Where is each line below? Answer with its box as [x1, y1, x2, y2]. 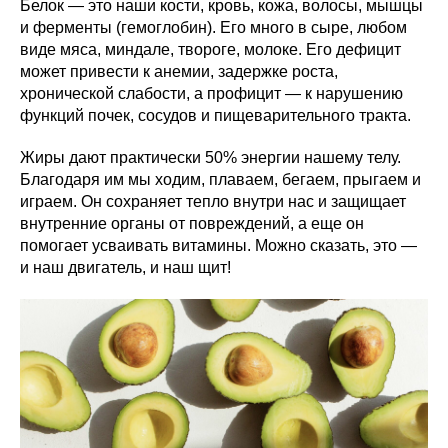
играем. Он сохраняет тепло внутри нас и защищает [20, 193, 406, 211]
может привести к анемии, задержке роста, [20, 63, 338, 81]
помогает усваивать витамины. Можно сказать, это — [20, 237, 417, 255]
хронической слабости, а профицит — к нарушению [20, 85, 403, 103]
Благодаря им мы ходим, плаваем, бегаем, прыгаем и [20, 171, 421, 189]
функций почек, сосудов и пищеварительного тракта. [20, 107, 411, 125]
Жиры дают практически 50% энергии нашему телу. [20, 149, 401, 167]
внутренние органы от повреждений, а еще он [20, 215, 364, 233]
